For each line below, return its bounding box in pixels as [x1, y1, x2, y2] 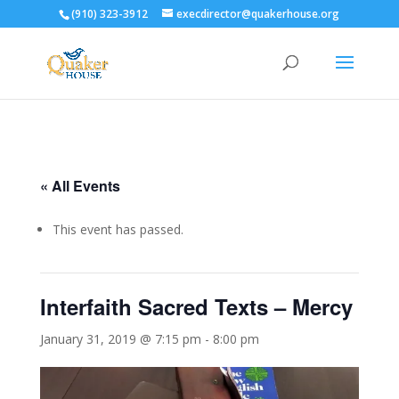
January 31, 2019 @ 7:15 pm [39, 330, 201, 347]
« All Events [39, 175, 120, 196]
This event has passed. [52, 221, 183, 238]
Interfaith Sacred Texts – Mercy [39, 291, 353, 322]
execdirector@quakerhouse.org [176, 6, 340, 21]
